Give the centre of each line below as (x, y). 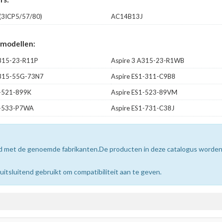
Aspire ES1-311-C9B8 (143, 76)
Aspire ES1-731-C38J (143, 108)
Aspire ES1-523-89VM (144, 92)
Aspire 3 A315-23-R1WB (148, 60)
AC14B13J (127, 16)
